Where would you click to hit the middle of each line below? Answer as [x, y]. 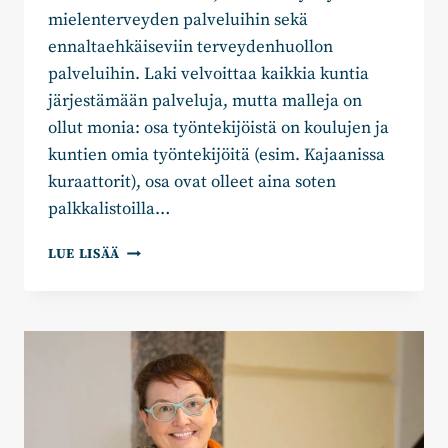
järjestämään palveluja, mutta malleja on [205, 101]
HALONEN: [156, 271]
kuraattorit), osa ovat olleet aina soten [192, 182]
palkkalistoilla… [109, 209]
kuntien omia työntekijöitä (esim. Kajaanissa [216, 155]
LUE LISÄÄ [84, 255]
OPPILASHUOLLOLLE [192, 334]
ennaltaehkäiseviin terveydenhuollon [190, 47]
